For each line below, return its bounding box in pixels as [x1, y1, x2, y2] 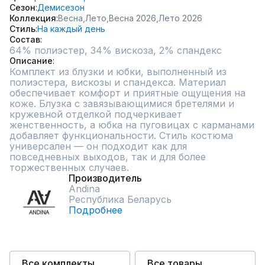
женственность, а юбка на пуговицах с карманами [9, 119, 254, 131]
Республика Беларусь [69, 193, 172, 205]
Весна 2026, [109, 13, 159, 23]
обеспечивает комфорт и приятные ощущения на [9, 87, 245, 99]
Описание [9, 56, 53, 66]
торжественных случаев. [9, 161, 129, 173]
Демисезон [37, 2, 85, 12]
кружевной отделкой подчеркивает [9, 108, 182, 120]
